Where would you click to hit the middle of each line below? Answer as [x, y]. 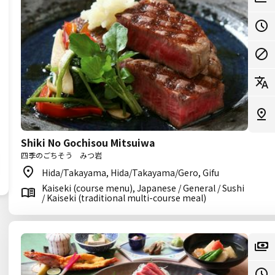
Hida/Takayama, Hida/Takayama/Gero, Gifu [130, 172]
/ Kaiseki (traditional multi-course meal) [124, 198]
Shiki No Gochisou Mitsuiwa [88, 142]
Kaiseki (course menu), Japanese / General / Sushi [143, 188]
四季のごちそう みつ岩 [61, 155]
